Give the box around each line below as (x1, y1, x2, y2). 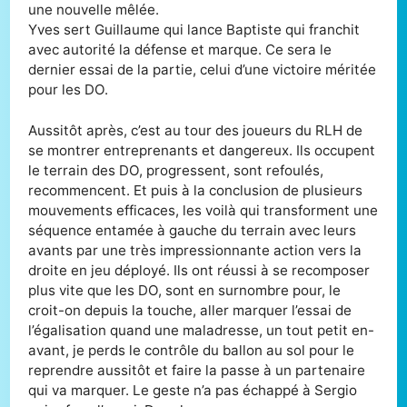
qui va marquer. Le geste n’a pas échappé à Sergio (28, 382, 358, 400)
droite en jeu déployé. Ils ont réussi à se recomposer (28, 262, 371, 280)
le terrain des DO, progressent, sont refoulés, (28, 162, 324, 180)
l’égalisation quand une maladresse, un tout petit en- (28, 322, 375, 340)
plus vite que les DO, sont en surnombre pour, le (28, 282, 342, 300)
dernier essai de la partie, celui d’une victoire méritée (28, 61, 377, 79)
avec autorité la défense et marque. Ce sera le (28, 41, 333, 59)
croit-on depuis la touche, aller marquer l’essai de (28, 302, 352, 320)
